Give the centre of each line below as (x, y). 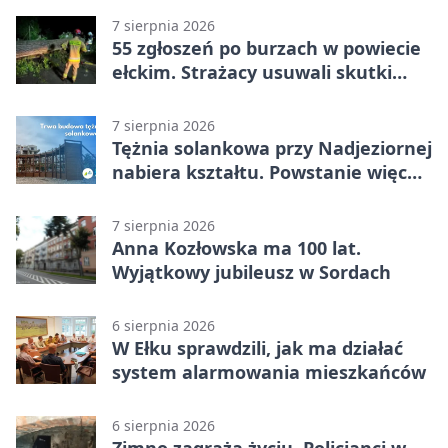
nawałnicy (157, 95)
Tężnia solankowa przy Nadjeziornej (272, 147)
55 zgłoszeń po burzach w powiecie (266, 47)
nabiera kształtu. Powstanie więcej (267, 171)
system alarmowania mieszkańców (269, 371)
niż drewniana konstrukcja (231, 195)
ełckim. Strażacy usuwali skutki (252, 71)
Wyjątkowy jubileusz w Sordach (251, 271)
